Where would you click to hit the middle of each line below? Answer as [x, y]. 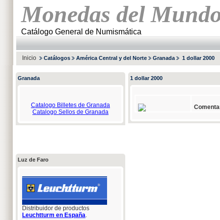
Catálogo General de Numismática [81, 32]
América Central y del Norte [111, 58]
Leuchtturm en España [54, 215]
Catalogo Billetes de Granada [70, 105]
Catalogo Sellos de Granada [70, 112]
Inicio [29, 58]
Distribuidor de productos [56, 208]
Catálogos [57, 58]
